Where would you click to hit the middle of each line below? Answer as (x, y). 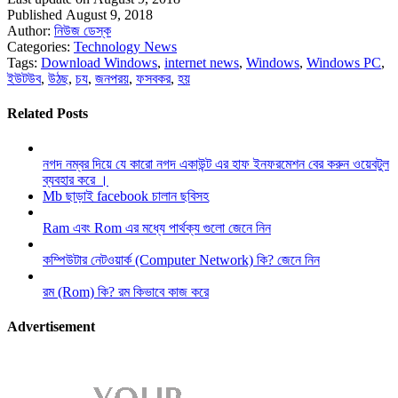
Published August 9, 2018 (80, 14)
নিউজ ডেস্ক (83, 30)
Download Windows (99, 62)
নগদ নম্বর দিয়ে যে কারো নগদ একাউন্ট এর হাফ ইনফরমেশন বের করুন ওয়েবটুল (216, 164)
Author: (31, 30)
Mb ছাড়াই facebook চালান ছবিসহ (126, 196)
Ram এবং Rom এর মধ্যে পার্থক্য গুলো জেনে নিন (157, 228)
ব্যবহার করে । (76, 180)
